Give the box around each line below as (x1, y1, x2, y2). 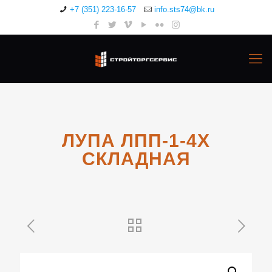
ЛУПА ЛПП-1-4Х (62, 131, 210, 151)
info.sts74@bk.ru (154, 5, 215, 14)
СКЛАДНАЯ (81, 149, 191, 169)
